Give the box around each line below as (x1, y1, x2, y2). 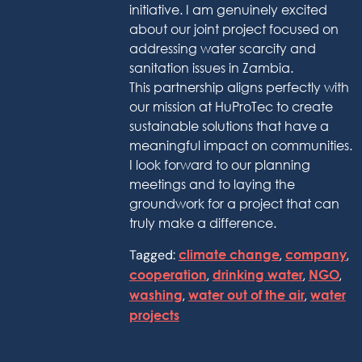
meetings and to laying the (128, 176, 295, 193)
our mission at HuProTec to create (128, 99, 333, 116)
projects (128, 306, 179, 323)
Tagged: (128, 246, 179, 263)
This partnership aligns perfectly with (128, 79, 349, 96)
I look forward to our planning (128, 157, 310, 174)
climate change (178, 246, 280, 263)
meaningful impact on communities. (128, 137, 352, 154)
